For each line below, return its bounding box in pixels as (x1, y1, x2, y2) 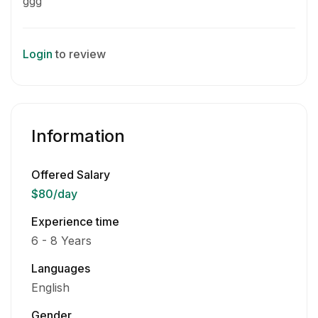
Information (31, 125, 125, 146)
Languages (31, 261, 90, 275)
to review (55, 46, 106, 61)
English (31, 280, 70, 295)
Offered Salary (31, 167, 110, 182)
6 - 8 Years (31, 233, 92, 248)
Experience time (31, 214, 119, 229)
